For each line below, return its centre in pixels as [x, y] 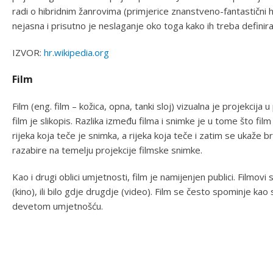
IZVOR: [28, 52]
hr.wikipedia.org [76, 52]
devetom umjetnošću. [58, 206]
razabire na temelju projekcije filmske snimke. [107, 150]
